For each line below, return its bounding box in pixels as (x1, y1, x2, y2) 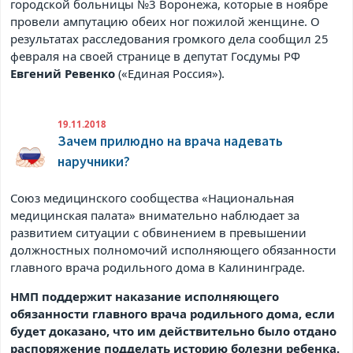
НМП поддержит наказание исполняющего (10, 288, 280, 304)
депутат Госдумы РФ (184, 48, 301, 65)
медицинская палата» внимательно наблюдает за (10, 206, 300, 223)
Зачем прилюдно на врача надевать (58, 132, 284, 150)
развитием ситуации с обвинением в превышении (10, 224, 307, 240)
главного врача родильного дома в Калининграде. (10, 258, 306, 275)
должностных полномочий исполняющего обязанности (10, 241, 337, 258)
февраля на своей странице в (10, 48, 184, 65)
